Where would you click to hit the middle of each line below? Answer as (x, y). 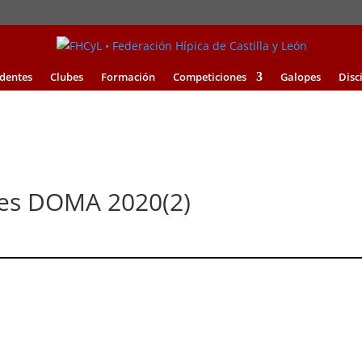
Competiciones (209, 77)
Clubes (66, 77)
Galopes (300, 77)
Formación (128, 77)
